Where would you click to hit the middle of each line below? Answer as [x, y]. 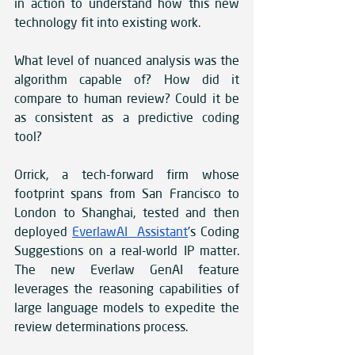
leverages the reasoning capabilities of [127, 289]
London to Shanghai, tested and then [127, 213]
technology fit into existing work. [107, 23]
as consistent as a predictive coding [127, 118]
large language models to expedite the [127, 308]
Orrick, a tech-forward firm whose [127, 175]
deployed [43, 232]
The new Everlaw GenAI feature [127, 270]
